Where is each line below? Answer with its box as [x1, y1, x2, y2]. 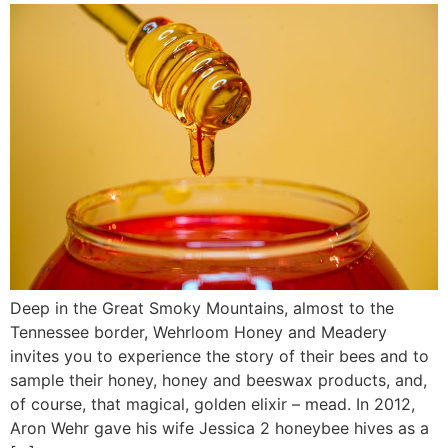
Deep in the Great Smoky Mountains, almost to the [10, 297, 394, 318]
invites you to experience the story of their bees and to [10, 345, 429, 366]
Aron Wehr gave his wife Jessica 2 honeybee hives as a [10, 417, 429, 438]
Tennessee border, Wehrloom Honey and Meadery [10, 321, 387, 342]
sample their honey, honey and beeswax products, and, [10, 369, 427, 390]
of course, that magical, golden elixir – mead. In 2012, [10, 393, 415, 414]
